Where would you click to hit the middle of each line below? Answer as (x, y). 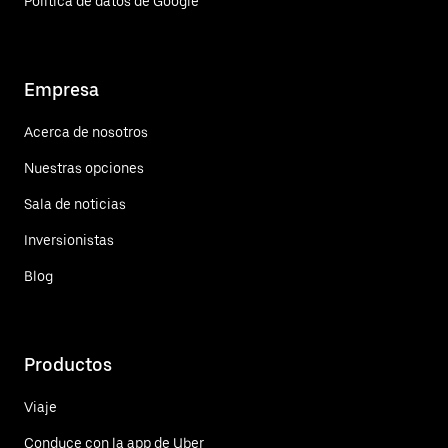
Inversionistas (69, 239)
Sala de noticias (75, 203)
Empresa (61, 89)
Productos (68, 364)
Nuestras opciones (84, 167)
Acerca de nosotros (86, 131)
